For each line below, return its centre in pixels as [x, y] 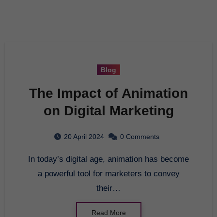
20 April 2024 [84, 136]
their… [108, 188]
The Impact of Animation [108, 93]
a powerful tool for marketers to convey [108, 173]
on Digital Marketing [108, 110]
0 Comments [140, 136]
